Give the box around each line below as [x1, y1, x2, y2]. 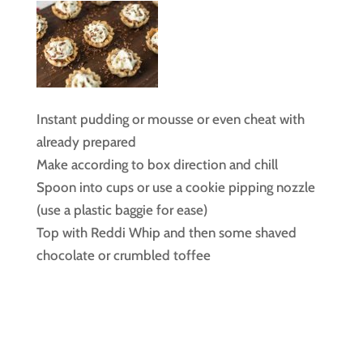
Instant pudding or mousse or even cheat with [36, 110, 305, 127]
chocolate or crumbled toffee [36, 246, 211, 263]
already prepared [36, 133, 136, 150]
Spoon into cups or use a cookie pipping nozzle [36, 178, 315, 195]
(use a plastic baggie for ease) [36, 201, 207, 218]
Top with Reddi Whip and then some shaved [36, 224, 297, 241]
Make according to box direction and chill [36, 156, 278, 173]
